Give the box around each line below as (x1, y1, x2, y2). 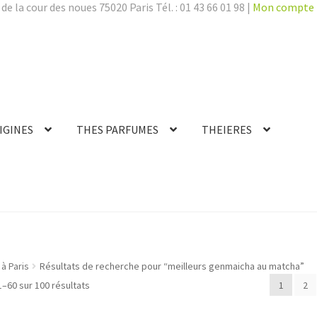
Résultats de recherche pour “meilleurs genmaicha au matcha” (39, 259, 304, 272)
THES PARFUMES (76, 122, 159, 137)
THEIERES (202, 122, 253, 137)
